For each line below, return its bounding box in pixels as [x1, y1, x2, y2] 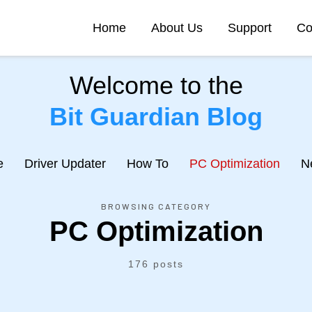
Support [228, 21, 272, 35]
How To [126, 157, 169, 171]
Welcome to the [69, 71, 243, 100]
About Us [151, 21, 203, 35]
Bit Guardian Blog [49, 102, 263, 131]
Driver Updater [24, 157, 106, 171]
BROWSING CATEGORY [101, 201, 211, 211]
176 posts [128, 258, 184, 270]
